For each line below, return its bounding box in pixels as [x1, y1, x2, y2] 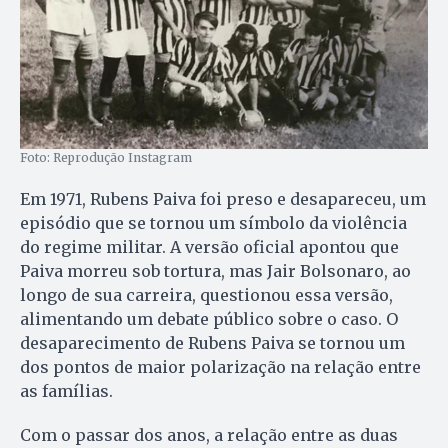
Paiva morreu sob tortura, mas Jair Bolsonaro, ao [20, 261, 411, 282]
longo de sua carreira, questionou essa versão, [20, 285, 393, 306]
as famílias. [20, 381, 113, 402]
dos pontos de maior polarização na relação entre [20, 357, 421, 378]
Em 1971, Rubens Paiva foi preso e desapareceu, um [20, 189, 426, 210]
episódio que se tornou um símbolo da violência [20, 213, 407, 234]
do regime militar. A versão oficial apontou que [20, 237, 399, 258]
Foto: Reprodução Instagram [20, 150, 192, 166]
